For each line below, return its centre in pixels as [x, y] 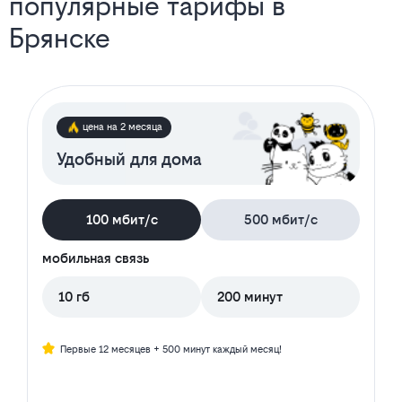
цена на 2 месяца [122, 127]
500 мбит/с [280, 220]
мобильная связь [96, 258]
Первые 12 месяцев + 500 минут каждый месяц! [171, 350]
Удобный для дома [129, 160]
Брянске [60, 39]
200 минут [250, 297]
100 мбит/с [122, 220]
